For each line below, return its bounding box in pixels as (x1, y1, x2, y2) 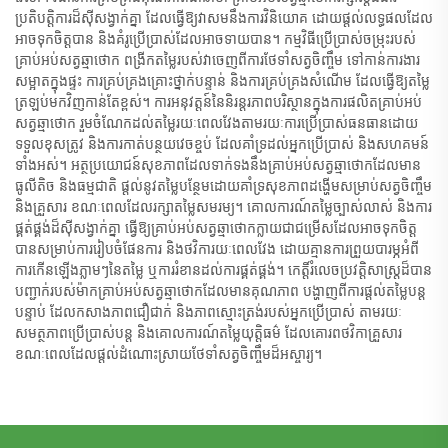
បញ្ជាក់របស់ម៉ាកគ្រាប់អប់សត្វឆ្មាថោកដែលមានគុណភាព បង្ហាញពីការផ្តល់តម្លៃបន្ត (15, 281, 426, 300)
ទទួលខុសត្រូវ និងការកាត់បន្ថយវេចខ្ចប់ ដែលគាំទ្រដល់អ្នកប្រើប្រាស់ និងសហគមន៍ (15, 134, 429, 153)
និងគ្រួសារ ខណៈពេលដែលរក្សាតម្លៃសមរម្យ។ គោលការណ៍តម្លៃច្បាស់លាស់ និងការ (15, 197, 432, 216)
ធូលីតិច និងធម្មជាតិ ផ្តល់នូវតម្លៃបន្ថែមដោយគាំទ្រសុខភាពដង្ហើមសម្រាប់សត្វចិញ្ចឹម (15, 176, 432, 195)
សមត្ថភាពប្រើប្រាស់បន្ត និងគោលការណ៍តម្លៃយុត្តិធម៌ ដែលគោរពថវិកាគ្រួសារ (15, 323, 402, 342)
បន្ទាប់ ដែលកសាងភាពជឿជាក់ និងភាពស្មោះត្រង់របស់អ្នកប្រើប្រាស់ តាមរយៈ (15, 302, 402, 321)
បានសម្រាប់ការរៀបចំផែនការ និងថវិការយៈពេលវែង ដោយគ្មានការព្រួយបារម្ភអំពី (15, 239, 419, 258)
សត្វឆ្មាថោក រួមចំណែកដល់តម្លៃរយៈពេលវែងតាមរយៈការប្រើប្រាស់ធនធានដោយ (15, 113, 418, 132)
